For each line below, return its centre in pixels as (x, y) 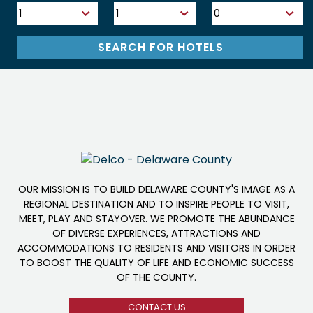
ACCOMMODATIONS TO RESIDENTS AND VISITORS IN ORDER (156, 248)
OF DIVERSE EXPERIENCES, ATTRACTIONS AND (156, 234)
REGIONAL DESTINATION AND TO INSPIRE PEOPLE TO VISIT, (156, 204)
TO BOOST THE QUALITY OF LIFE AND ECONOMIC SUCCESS (156, 263)
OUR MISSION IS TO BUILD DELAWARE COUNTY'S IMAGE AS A (156, 190)
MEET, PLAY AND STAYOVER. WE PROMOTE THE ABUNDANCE (156, 219)
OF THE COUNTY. (156, 278)
